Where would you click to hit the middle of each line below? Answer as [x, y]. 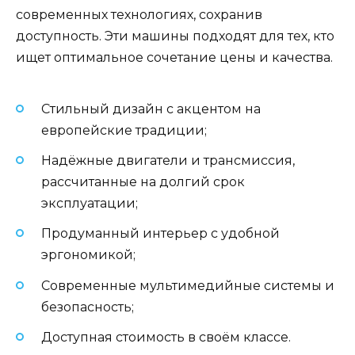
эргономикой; [88, 255]
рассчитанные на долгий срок [143, 182]
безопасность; [88, 307]
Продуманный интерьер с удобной [160, 234]
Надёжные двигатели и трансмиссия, [168, 161]
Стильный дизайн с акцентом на [151, 109]
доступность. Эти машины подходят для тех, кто [175, 36]
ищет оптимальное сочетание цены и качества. [174, 57]
